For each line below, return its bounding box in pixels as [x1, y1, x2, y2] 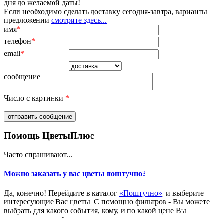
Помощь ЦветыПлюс [4, 130, 94, 141]
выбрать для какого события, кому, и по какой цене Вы [4, 206, 186, 215]
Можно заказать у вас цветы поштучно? [4, 169, 146, 178]
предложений [4, 16, 51, 24]
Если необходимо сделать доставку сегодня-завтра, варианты [4, 7, 207, 16]
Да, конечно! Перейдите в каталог [4, 188, 119, 197]
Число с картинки [4, 93, 65, 102]
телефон [4, 36, 31, 45]
